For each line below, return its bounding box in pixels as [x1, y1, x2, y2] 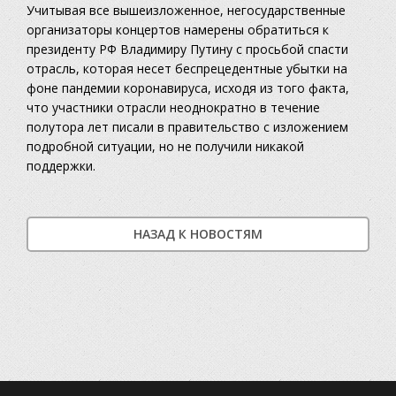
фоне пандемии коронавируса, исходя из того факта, [27, 80, 349, 97]
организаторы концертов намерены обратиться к [27, 21, 329, 39]
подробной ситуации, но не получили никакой [27, 138, 304, 156]
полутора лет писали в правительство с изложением [27, 118, 348, 136]
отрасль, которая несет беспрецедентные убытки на [27, 60, 347, 78]
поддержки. [27, 157, 95, 175]
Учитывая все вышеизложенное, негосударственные [27, 2, 346, 19]
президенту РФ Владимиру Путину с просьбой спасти [27, 41, 348, 58]
